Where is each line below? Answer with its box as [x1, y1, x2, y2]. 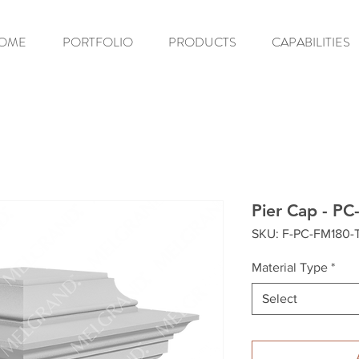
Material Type [252, 260, 328, 274]
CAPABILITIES [272, 33, 350, 51]
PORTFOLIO [62, 33, 133, 51]
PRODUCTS [168, 33, 236, 51]
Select [262, 292, 297, 305]
